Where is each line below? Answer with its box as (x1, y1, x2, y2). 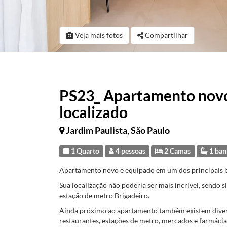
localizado (59, 103, 128, 121)
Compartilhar (145, 31, 188, 40)
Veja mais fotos (73, 31, 123, 40)
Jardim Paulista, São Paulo (66, 125, 170, 136)
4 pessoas (114, 147, 146, 155)
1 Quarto (69, 147, 100, 155)
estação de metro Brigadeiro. (59, 191, 149, 200)
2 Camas (163, 147, 191, 155)
